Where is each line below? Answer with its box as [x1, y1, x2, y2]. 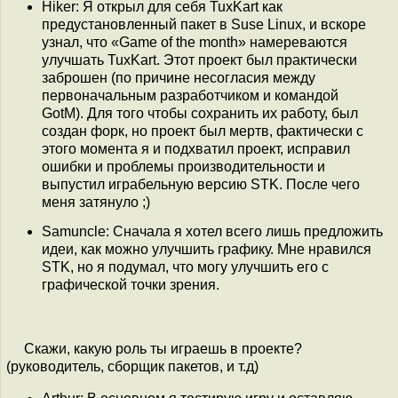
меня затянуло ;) [42, 194, 150, 210]
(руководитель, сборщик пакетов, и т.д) [6, 358, 259, 374]
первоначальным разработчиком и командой [42, 87, 338, 103]
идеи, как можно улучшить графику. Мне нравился [42, 241, 371, 257]
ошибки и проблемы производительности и [42, 158, 325, 174]
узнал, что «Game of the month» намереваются [42, 34, 347, 50]
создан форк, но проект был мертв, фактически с [42, 123, 363, 139]
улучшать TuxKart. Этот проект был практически [42, 52, 357, 68]
